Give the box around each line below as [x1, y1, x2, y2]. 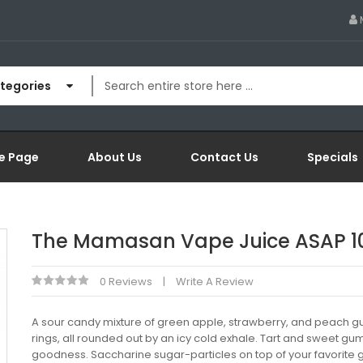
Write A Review [176, 274, 254, 289]
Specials [307, 149, 358, 165]
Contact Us [190, 149, 258, 165]
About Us [88, 149, 142, 165]
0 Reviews [100, 274, 152, 289]
